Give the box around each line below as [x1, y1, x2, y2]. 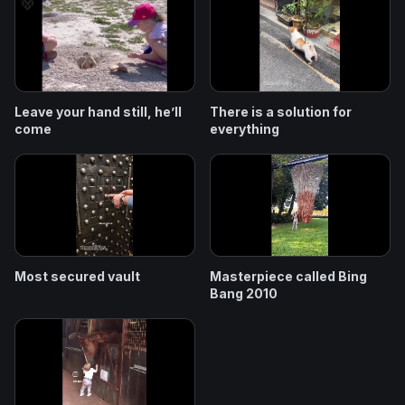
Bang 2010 [210, 285, 278, 301]
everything [210, 121, 279, 137]
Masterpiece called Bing [210, 268, 367, 284]
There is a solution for [210, 104, 352, 120]
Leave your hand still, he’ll [14, 104, 182, 120]
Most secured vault [14, 268, 140, 284]
